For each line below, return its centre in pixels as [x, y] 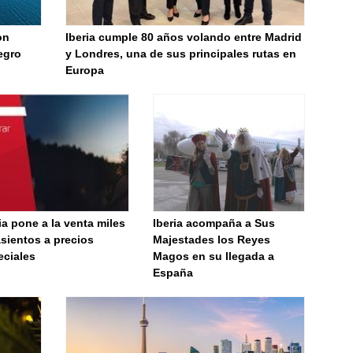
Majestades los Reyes [212, 240]
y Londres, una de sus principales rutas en [181, 54]
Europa [85, 70]
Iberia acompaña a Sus [214, 223]
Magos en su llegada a [214, 256]
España [173, 273]
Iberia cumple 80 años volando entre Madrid [184, 37]
